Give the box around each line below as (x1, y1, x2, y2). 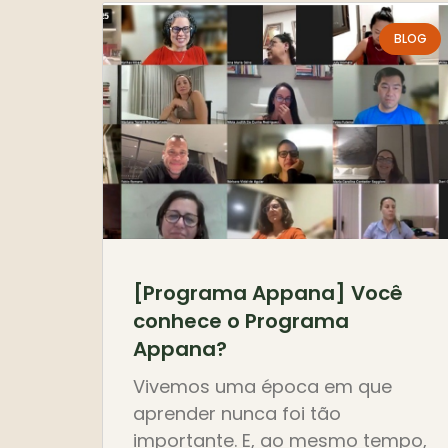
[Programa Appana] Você (133, 279, 403, 308)
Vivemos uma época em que (133, 374, 392, 400)
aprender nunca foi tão (133, 401, 341, 427)
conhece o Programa (133, 307, 349, 336)
